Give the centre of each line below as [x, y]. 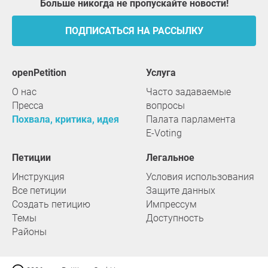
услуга [164, 73]
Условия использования [200, 177]
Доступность [175, 218]
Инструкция [38, 177]
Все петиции [39, 191]
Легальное [173, 158]
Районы [29, 232]
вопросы [165, 106]
